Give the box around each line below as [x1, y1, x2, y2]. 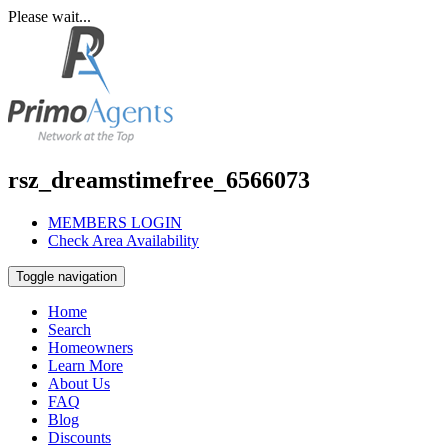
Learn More [48, 356, 123, 374]
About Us [48, 374, 110, 392]
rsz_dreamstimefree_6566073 [8, 166, 310, 193]
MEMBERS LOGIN [48, 213, 182, 231]
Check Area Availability [48, 231, 199, 249]
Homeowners [48, 338, 133, 356]
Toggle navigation [16, 268, 117, 284]
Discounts [48, 428, 111, 446]
